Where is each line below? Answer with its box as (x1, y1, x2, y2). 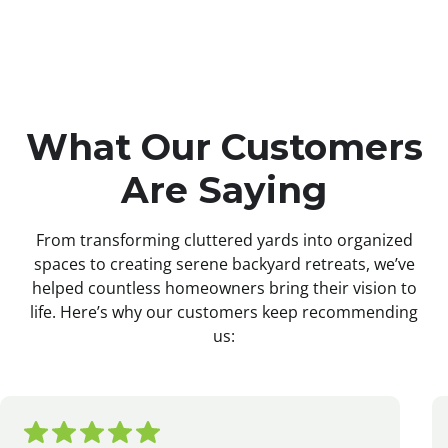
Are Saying (121, 168, 327, 213)
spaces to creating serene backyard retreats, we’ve (33, 253, 415, 276)
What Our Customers (25, 125, 423, 170)
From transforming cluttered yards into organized (35, 229, 413, 252)
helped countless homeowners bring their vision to (31, 277, 417, 300)
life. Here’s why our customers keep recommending (30, 301, 418, 324)
